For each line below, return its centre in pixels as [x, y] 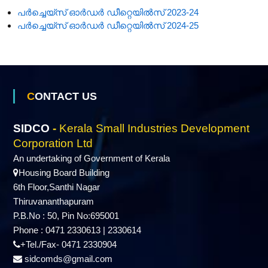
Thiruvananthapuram [53, 201]
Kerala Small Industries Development [154, 128]
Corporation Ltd [53, 143]
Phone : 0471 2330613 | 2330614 [77, 230]
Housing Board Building [64, 173]
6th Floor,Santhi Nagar [56, 187]
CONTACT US [66, 96]
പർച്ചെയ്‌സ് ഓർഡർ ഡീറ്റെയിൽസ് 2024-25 [108, 25]
